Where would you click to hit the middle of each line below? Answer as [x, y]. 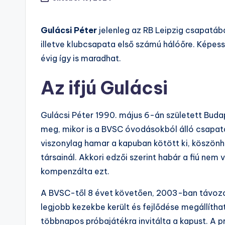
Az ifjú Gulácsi [104, 88]
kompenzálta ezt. [75, 172]
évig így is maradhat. [81, 59]
